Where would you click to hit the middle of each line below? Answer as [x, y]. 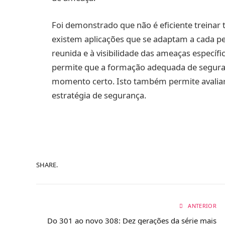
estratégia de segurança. [99, 95]
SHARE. [47, 164]
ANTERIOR [201, 206]
